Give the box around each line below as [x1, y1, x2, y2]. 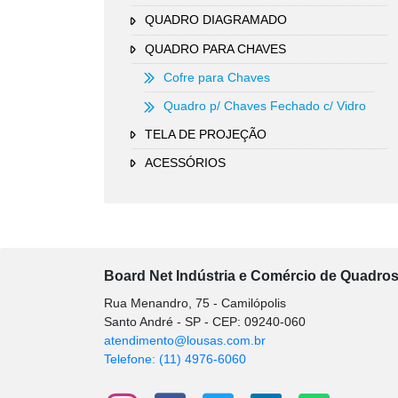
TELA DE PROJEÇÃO [145, 126, 267, 141]
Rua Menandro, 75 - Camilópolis [104, 296, 286, 311]
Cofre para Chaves [163, 70, 270, 85]
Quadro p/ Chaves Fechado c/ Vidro [163, 99, 366, 114]
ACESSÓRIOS [145, 155, 226, 170]
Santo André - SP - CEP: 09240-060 [104, 314, 306, 330]
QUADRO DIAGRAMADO [145, 12, 287, 28]
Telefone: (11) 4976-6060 [104, 352, 246, 367]
